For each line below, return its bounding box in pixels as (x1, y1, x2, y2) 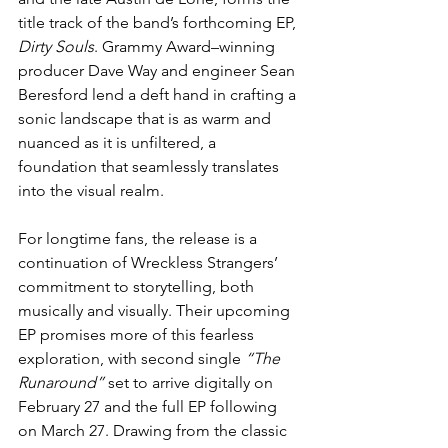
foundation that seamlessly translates (18, 156, 283, 176)
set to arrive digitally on (104, 372, 277, 392)
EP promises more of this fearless (18, 324, 258, 344)
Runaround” (18, 372, 104, 392)
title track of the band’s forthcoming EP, (18, 12, 300, 32)
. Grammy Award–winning (94, 36, 279, 56)
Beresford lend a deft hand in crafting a (18, 84, 300, 104)
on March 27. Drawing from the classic (18, 420, 291, 440)
